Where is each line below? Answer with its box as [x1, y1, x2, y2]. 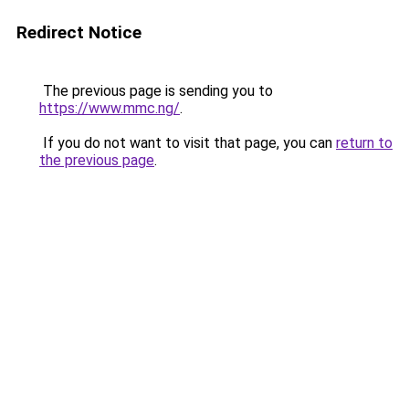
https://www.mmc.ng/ [39, 100, 180, 117]
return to [336, 134, 393, 152]
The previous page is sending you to [39, 82, 273, 100]
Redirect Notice [16, 22, 142, 43]
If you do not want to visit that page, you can [39, 134, 336, 152]
